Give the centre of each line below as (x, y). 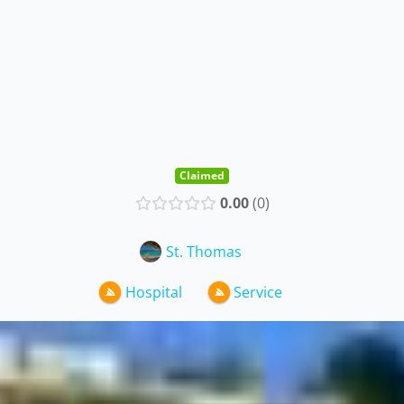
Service (258, 293)
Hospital (153, 293)
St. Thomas (203, 251)
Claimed (202, 175)
